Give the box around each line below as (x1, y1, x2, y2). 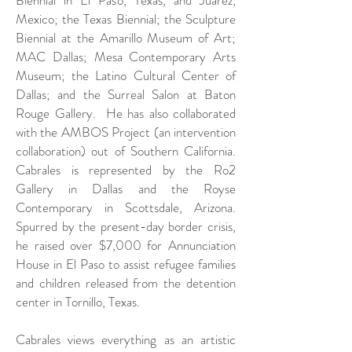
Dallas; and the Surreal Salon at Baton (16, 84, 236, 104)
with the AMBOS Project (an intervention (16, 122, 236, 141)
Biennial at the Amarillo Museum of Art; (16, 27, 236, 47)
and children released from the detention (16, 273, 236, 292)
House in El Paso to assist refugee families (16, 254, 236, 273)
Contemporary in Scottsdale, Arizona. (16, 197, 236, 217)
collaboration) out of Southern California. (16, 141, 236, 160)
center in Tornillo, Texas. (16, 291, 140, 311)
